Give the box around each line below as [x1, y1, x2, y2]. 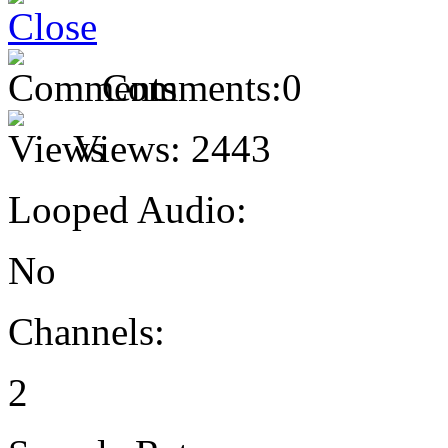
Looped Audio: [8, 187, 247, 231]
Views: [73, 126, 181, 170]
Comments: [102, 65, 282, 109]
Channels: [8, 309, 165, 353]
